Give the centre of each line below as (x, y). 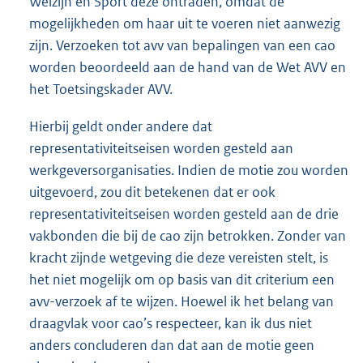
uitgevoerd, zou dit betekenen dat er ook (152, 192)
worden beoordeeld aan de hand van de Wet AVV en (188, 68)
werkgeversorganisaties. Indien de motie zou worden (189, 170)
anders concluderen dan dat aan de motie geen (172, 345)
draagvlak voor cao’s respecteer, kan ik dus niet (171, 323)
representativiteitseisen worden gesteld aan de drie (184, 214)
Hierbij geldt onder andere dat (121, 126)
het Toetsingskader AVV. (101, 90)
